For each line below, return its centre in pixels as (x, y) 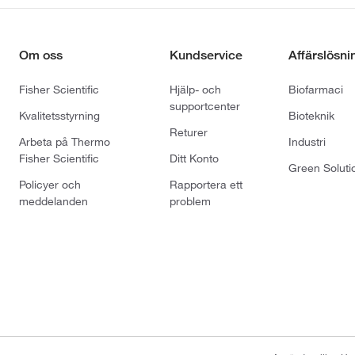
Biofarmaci (316, 89)
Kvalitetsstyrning (59, 115)
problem (191, 201)
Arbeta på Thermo (65, 141)
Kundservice (206, 55)
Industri (307, 141)
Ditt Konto (195, 158)
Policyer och (50, 184)
